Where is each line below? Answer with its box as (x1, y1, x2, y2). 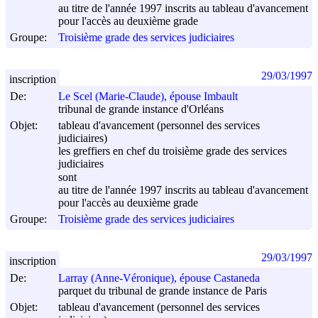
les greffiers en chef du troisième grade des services (58, 145, 287, 158)
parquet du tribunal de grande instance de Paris (58, 285, 267, 297)
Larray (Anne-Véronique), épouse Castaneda (58, 272, 260, 285)
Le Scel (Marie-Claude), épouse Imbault (58, 90, 238, 103)
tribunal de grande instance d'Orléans (58, 103, 224, 116)
